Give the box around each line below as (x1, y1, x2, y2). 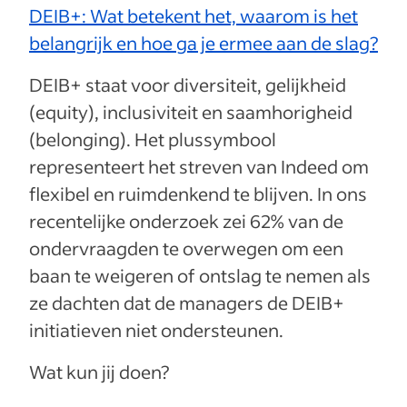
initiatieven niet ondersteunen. (29, 318, 287, 342)
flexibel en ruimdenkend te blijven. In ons (29, 182, 367, 206)
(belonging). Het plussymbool (29, 127, 276, 152)
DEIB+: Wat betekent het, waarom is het (29, 4, 358, 28)
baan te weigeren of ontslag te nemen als (29, 263, 371, 288)
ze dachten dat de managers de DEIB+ (29, 291, 344, 315)
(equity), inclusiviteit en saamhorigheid (29, 100, 352, 124)
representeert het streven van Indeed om (29, 154, 369, 179)
